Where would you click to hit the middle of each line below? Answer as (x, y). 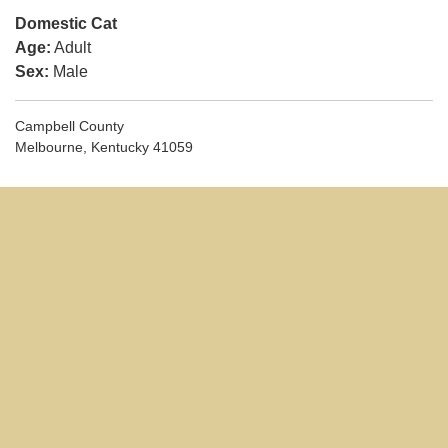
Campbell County (69, 125)
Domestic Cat (66, 23)
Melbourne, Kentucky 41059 (104, 146)
